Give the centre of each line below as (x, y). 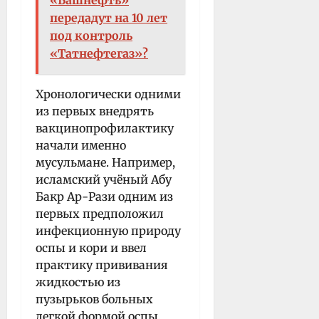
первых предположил (100, 213)
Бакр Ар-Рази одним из (104, 196)
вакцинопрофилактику (105, 128)
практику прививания (102, 265)
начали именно (81, 145)
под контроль (91, 35)
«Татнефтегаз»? (99, 53)
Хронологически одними (108, 94)
